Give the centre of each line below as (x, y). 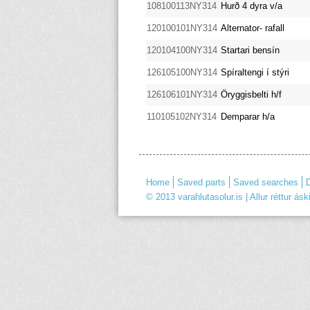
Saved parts (201, 182)
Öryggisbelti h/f (251, 94)
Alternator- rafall (252, 28)
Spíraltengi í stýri (255, 72)
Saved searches (265, 182)
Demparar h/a (247, 116)
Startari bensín (250, 50)
